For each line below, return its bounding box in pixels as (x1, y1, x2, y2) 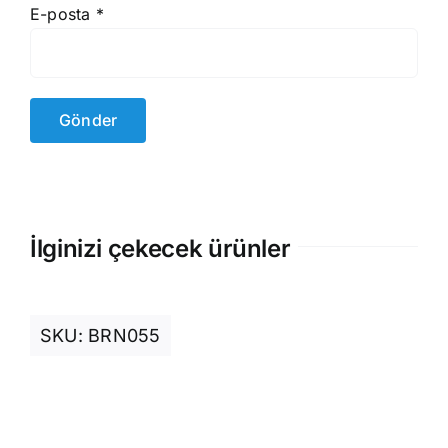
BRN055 (88, 325, 161, 347)
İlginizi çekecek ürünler (29, 234, 291, 264)
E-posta (29, 4, 96, 25)
